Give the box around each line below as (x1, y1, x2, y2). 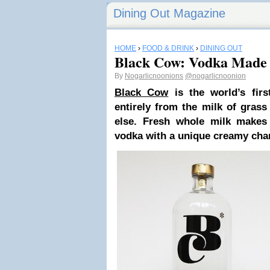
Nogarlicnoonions (125, 72, 183, 80)
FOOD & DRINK (142, 44, 194, 52)
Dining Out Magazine (113, 7, 225, 20)
